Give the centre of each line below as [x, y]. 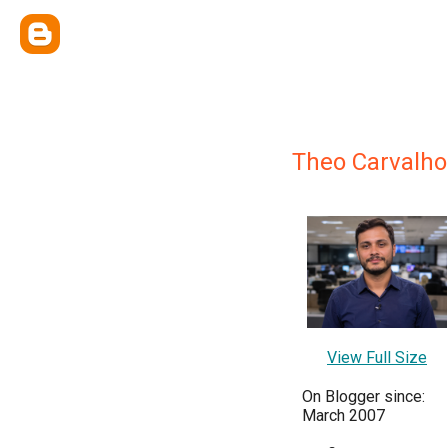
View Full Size [377, 358]
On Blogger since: [363, 397]
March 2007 [343, 416]
